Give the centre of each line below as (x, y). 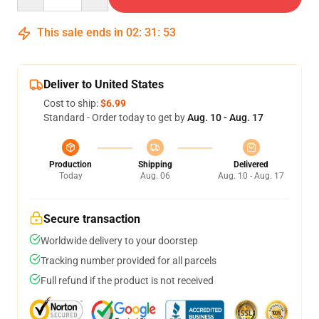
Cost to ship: (72, 103)
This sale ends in (80, 32)
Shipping (155, 164)
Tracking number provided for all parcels (129, 261)
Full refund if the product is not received (127, 281)
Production (70, 164)
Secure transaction (92, 219)
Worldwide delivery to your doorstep (119, 241)
